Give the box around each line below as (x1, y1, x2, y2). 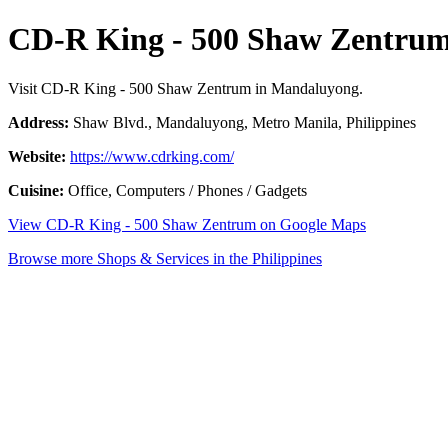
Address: (8, 113, 69, 131)
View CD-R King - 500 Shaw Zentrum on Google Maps (8, 215, 366, 233)
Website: (8, 147, 66, 165)
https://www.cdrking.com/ (70, 147, 234, 165)
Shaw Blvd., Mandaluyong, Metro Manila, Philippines (69, 113, 416, 131)
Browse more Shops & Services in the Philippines (8, 249, 322, 267)
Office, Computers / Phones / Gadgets (64, 181, 307, 199)
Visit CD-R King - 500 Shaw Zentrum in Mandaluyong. (8, 79, 363, 97)
